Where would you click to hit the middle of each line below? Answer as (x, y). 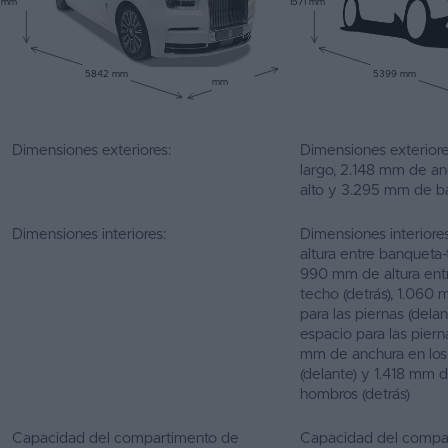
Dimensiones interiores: (89, 234)
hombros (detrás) (355, 394)
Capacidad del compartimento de (125, 438)
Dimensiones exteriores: (91, 150)
